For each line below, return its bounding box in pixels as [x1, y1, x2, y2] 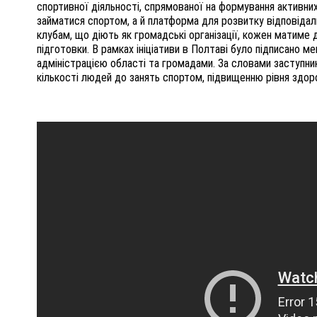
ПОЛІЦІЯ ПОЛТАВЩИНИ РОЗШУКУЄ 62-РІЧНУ [41, 170, 306, 187]
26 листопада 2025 [41, 207, 113, 219]
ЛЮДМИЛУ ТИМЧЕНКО [41, 185, 175, 202]
